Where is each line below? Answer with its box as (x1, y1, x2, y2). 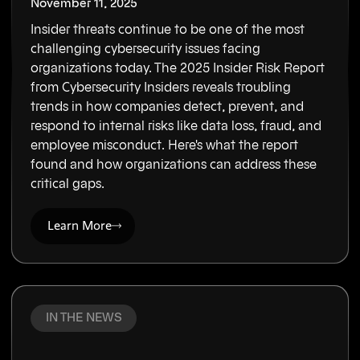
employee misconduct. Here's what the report (31, 139, 299, 152)
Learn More (47, 218, 112, 234)
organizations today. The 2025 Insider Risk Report (31, 62, 325, 75)
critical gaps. (31, 178, 105, 190)
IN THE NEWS (45, 312, 122, 325)
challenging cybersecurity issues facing (31, 43, 261, 55)
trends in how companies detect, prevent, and (31, 100, 305, 113)
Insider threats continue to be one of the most (31, 23, 305, 36)
